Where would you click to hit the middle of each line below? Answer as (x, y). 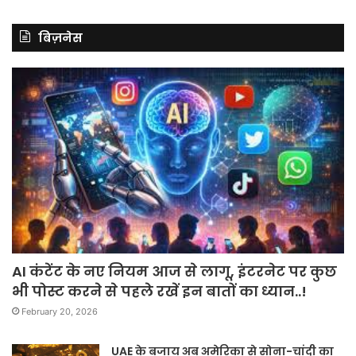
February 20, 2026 (60, 312)
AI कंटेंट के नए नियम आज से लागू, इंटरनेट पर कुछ (174, 272)
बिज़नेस (60, 38)
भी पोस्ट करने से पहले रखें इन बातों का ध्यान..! (159, 292)
